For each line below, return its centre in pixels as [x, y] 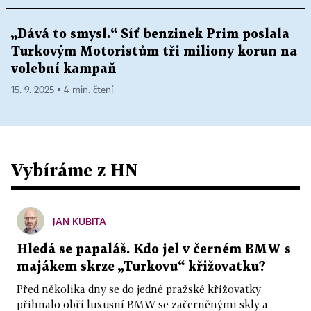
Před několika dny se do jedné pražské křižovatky [139, 289]
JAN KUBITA [79, 221]
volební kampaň [64, 69]
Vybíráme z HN [75, 170]
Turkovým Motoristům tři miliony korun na [154, 52]
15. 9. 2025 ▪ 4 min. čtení [62, 90]
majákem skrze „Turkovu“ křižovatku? [141, 267]
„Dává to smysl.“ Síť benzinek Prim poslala [150, 34]
